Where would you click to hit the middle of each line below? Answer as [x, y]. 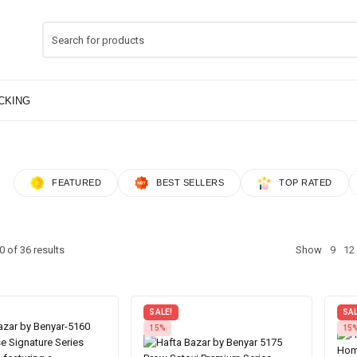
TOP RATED [306, 182]
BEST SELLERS [190, 182]
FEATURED [76, 182]
